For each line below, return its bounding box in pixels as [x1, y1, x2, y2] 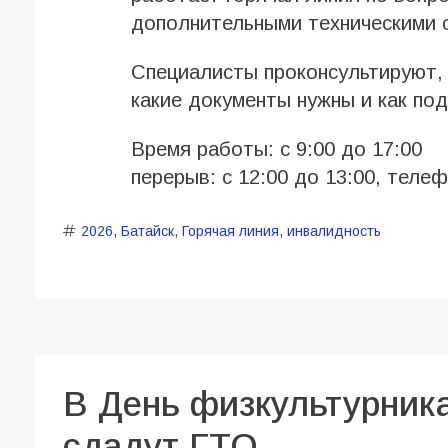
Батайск [120, 223, 174, 240]
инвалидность [286, 223, 381, 240]
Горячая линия [181, 223, 279, 240]
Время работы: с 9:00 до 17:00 [130, 138, 422, 161]
